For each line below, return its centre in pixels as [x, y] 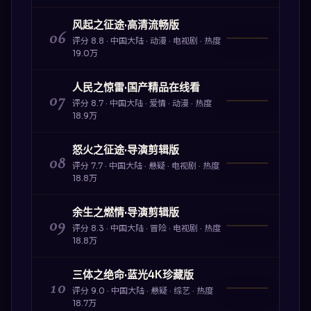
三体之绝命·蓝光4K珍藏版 [133, 274]
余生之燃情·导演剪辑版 [125, 212]
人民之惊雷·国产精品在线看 [136, 87]
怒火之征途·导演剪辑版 [125, 149]
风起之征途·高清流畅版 [125, 24]
